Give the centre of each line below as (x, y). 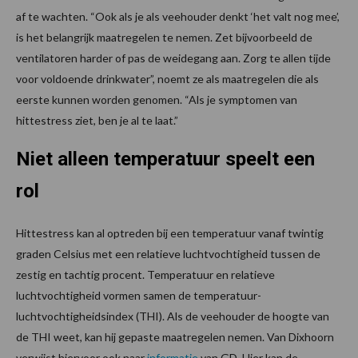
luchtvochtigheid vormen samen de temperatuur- (139, 296)
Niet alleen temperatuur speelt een (165, 159)
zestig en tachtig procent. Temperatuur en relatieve (145, 275)
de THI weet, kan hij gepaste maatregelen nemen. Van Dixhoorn (175, 337)
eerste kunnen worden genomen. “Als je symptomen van (157, 100)
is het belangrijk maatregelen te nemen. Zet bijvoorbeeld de (164, 38)
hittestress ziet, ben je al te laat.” (97, 121)
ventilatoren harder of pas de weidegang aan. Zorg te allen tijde (173, 58)
